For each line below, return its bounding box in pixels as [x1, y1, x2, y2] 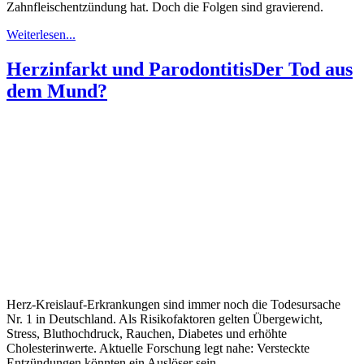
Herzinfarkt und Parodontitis [6, 58, 252, 80]
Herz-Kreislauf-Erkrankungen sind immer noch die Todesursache [6, 297, 340, 312]
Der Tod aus [252, 58, 353, 80]
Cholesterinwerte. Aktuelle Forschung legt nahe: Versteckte [6, 341, 310, 356]
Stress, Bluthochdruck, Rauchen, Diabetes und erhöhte [6, 327, 287, 341]
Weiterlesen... [6, 28, 76, 42]
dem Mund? [6, 80, 107, 102]
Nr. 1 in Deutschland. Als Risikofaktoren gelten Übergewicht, [6, 312, 323, 327]
